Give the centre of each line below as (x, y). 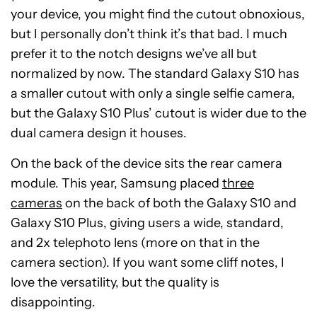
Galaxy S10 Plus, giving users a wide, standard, (147, 223)
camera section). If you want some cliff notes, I (148, 263)
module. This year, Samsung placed (116, 184)
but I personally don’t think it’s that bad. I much (149, 34)
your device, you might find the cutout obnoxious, (158, 15)
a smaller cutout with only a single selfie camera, (153, 94)
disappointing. (53, 302)
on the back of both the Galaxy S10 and (179, 203)
